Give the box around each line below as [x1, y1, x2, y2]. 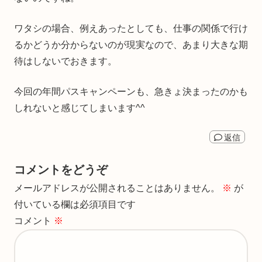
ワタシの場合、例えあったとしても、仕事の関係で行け [14, 23, 248, 33]
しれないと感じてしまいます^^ [14, 102, 145, 113]
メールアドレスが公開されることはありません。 [14, 182, 220, 193]
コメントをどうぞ [14, 163, 108, 176]
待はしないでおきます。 [14, 56, 117, 66]
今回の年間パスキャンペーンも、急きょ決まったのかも [14, 86, 248, 96]
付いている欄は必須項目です [14, 199, 136, 209]
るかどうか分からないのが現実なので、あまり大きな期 [14, 39, 248, 50]
